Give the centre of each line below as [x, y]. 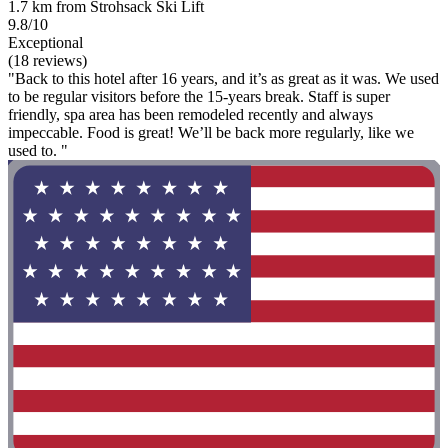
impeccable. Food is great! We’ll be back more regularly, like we [211, 133]
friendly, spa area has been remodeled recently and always [190, 115]
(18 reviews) [47, 61]
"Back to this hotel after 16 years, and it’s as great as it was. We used [223, 79]
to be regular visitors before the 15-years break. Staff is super [199, 97]
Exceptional [45, 43]
